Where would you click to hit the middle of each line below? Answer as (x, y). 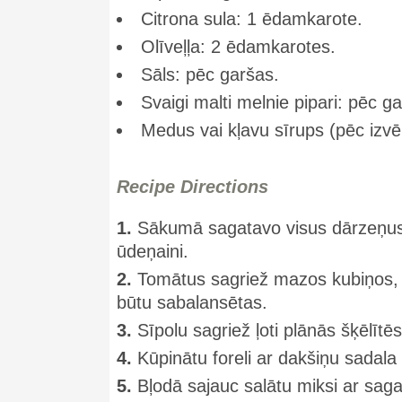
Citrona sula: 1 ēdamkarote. (252, 19)
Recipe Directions (192, 187)
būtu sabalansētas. (192, 302)
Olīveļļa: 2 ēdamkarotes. (238, 47)
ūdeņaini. (153, 251)
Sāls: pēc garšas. (210, 74)
